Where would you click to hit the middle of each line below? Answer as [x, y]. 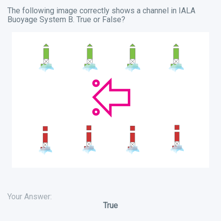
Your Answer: [30, 197]
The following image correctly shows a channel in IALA [101, 11]
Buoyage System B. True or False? [66, 20]
